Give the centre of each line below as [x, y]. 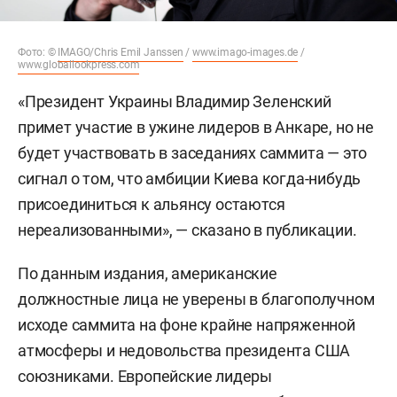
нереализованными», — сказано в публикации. [187, 230]
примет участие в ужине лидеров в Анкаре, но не [196, 127]
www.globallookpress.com [79, 64]
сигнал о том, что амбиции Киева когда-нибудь [190, 178]
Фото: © [38, 52]
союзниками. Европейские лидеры [145, 376]
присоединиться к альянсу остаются [152, 204]
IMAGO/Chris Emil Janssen [121, 52]
